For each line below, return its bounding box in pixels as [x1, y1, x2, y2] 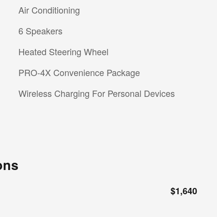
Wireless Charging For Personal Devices [18, 86, 175, 99]
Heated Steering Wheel [18, 45, 108, 58]
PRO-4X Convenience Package [18, 65, 140, 78]
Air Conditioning [18, 3, 80, 16]
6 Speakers [18, 24, 62, 37]
